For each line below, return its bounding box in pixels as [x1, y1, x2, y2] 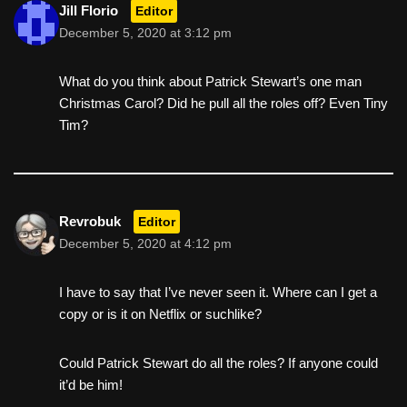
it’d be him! [59, 377, 123, 393]
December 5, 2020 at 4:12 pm [59, 237, 232, 252]
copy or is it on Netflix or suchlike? [59, 306, 262, 323]
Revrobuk [59, 213, 121, 230]
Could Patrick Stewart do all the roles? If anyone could [59, 355, 378, 372]
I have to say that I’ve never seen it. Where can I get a [59, 284, 377, 301]
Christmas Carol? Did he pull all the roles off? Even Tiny [59, 95, 388, 112]
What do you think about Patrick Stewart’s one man [59, 74, 362, 90]
